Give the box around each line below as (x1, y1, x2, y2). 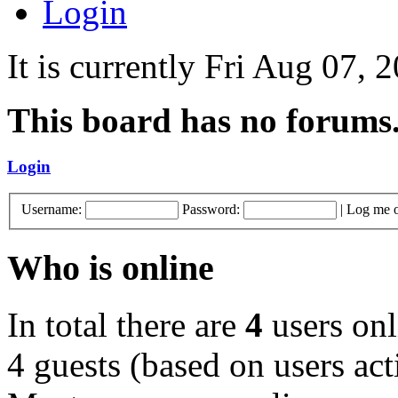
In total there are (7, 306, 245, 345)
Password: (182, 201, 240, 217)
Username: (21, 201, 82, 217)
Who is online (7, 247, 214, 288)
